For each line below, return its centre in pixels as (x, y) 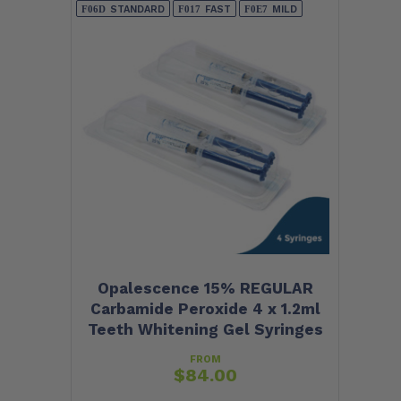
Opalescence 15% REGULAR (205, 289)
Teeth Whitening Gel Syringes (205, 330)
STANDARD (137, 9)
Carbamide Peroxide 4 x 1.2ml (205, 309)
